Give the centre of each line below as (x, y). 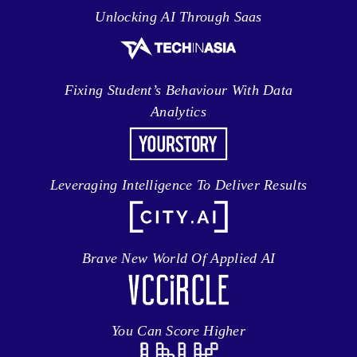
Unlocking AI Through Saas (178, 17)
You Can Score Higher (178, 331)
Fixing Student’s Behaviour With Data (178, 90)
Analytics (178, 112)
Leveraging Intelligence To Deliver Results (178, 184)
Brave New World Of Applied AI (178, 258)
